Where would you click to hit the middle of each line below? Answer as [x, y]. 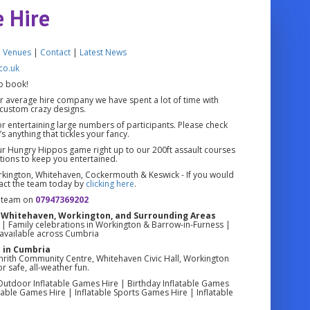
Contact [56, 52]
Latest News [103, 52]
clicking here [110, 183]
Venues [17, 52]
